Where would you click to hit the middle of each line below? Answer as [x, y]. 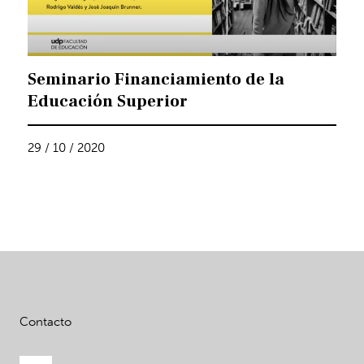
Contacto [45, 322]
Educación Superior [108, 102]
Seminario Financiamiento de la [156, 80]
